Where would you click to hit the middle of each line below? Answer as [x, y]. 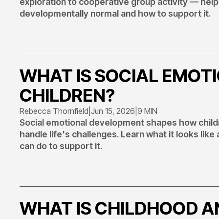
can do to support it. [61, 146]
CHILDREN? [67, 95]
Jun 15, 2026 [113, 111]
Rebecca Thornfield [54, 111]
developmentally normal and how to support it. [115, 13]
